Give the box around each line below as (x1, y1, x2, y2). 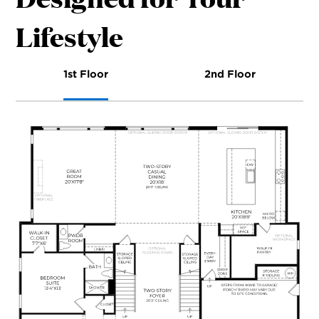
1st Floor (63, 68, 109, 80)
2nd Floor (204, 68, 256, 80)
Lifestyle (16, 18, 124, 55)
